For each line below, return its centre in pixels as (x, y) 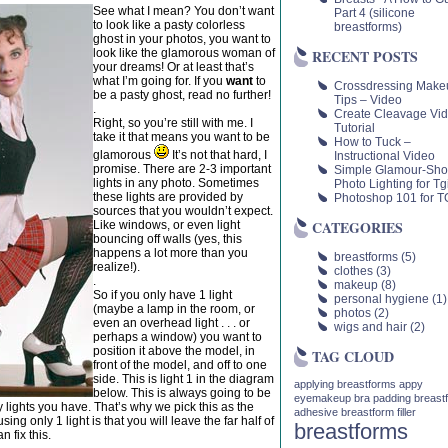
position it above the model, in (174, 351)
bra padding (382, 397)
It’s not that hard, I (218, 155)
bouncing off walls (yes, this (167, 239)
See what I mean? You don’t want (183, 11)
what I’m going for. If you (159, 81)
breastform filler (378, 411)
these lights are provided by (168, 197)
